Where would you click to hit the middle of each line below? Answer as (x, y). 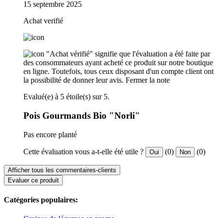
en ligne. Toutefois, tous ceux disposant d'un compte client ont (118, 72)
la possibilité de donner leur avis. (73, 80)
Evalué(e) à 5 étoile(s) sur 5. (66, 97)
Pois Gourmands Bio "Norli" (82, 115)
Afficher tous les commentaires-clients (62, 170)
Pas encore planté (50, 134)
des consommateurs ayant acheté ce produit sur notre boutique (118, 63)
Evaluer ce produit (33, 180)
